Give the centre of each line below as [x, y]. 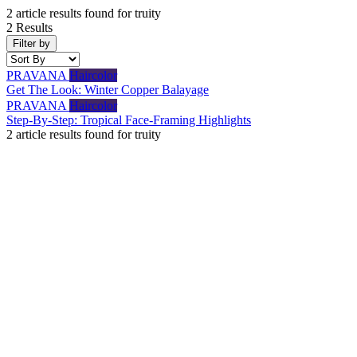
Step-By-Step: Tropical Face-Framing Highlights [129, 120]
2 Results [29, 27]
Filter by [31, 43]
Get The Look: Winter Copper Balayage [108, 90]
